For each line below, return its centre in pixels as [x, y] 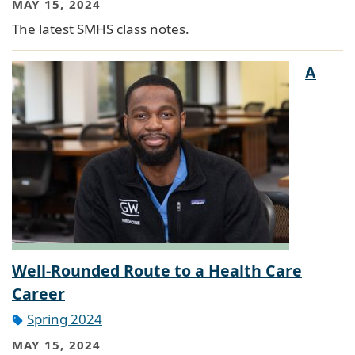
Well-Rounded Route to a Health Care [157, 271]
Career [38, 294]
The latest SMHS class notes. [101, 29]
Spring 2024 [65, 319]
